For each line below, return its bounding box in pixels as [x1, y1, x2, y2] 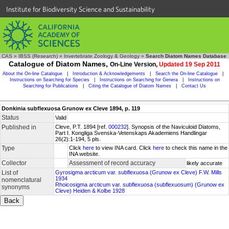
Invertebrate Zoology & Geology [64, 53, 140, 59]
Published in [2, 124, 36, 131]
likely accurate [187, 160, 222, 166]
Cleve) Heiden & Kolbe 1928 [55, 188, 125, 194]
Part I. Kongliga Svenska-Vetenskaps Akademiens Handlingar [55, 130, 207, 136]
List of [2, 169, 18, 176]
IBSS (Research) [18, 53, 58, 59]
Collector [2, 159, 27, 167]
